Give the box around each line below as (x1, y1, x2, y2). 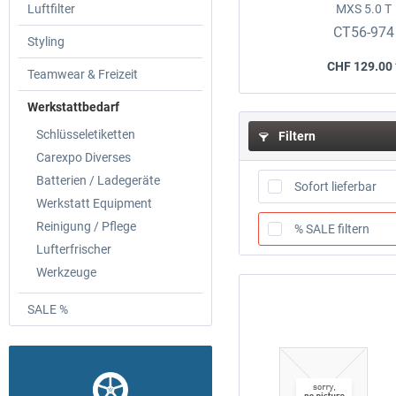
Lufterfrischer (36, 242, 111, 257)
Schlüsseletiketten (36, 127, 135, 142)
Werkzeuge (36, 265, 96, 280)
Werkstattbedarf (27, 100, 119, 115)
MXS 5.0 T (335, 2, 392, 17)
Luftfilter (27, 2, 75, 17)
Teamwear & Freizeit (27, 67, 138, 82)
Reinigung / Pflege (36, 219, 136, 234)
